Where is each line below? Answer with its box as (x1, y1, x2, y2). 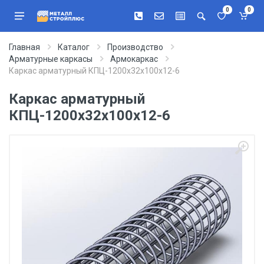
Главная (9, 42, 40, 52)
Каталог (58, 42, 90, 52)
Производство (107, 42, 163, 52)
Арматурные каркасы (9, 54, 93, 64)
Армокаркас (110, 54, 158, 64)
